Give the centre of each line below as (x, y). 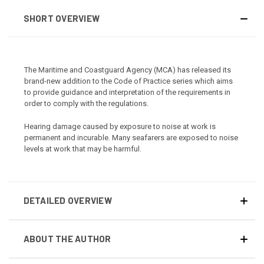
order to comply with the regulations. (87, 104)
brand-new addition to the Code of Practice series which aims (129, 81)
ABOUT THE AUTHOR (67, 239)
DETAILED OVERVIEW (67, 201)
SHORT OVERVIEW (61, 18)
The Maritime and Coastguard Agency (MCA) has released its (128, 70)
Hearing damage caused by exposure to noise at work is (120, 126)
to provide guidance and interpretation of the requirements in (128, 93)
